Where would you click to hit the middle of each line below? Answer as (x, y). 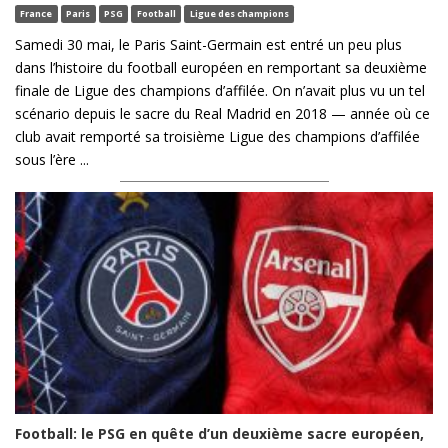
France (36, 14)
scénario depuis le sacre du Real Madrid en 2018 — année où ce (222, 114)
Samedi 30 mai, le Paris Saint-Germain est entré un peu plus (208, 45)
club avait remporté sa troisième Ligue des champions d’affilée (217, 137)
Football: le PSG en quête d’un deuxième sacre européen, (219, 434)
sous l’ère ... (52, 160)
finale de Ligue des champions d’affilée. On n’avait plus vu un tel (220, 91)
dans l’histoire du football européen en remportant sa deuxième (221, 68)
